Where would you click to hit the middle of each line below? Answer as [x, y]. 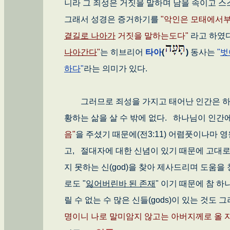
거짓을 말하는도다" [152, 36]
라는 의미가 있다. [116, 69]
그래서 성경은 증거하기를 [112, 19]
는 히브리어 [123, 52]
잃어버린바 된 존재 [121, 184]
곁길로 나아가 [90, 36]
